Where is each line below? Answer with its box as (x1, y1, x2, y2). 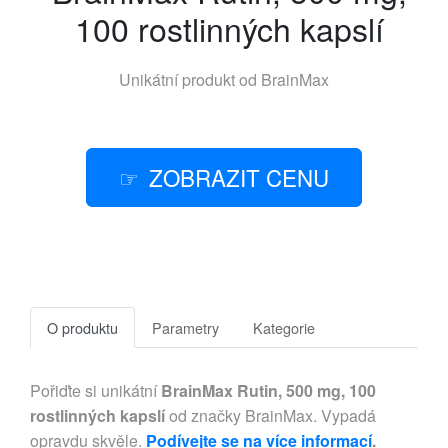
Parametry (152, 316, 219, 338)
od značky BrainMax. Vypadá (165, 403, 376, 427)
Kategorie (253, 316, 315, 338)
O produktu (47, 316, 118, 338)
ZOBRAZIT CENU (149, 160, 329, 193)
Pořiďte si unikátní (30, 378, 161, 402)
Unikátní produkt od (119, 67, 261, 91)
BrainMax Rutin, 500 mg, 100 (161, 378, 376, 402)
